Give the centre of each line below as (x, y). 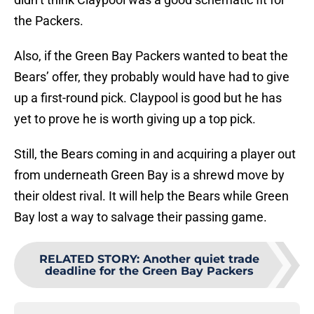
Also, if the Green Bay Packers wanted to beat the (151, 56)
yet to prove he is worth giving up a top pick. (135, 119)
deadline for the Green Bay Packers (149, 271)
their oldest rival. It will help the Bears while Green (151, 196)
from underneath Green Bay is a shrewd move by (149, 175)
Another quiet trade (201, 259)
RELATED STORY (88, 259)
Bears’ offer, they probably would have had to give (152, 77)
